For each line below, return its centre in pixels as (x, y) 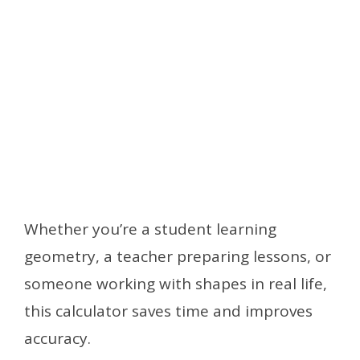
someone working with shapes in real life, (176, 284)
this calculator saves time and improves (168, 311)
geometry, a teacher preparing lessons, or (178, 257)
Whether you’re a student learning (150, 229)
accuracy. (57, 339)
